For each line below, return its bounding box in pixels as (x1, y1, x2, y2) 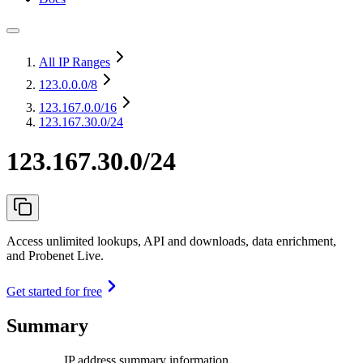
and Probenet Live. (6, 248, 104, 263)
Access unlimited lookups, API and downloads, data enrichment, (6, 233, 336, 248)
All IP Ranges (39, 55, 110, 69)
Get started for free (6, 284, 102, 298)
